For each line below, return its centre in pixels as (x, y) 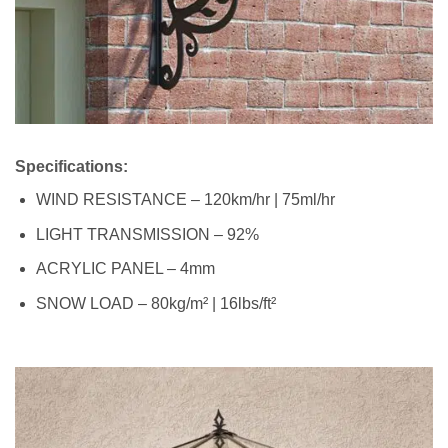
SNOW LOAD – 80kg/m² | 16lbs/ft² (155, 303)
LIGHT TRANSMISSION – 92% (147, 234)
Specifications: (71, 167)
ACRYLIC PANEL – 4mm (125, 269)
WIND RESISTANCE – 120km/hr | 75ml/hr (185, 200)
